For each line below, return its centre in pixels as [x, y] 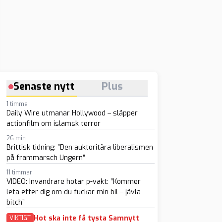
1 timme [17, 104]
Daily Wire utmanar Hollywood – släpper [72, 113]
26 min [16, 138]
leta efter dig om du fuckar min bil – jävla [73, 192]
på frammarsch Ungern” [46, 158]
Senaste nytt [44, 86]
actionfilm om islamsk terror [53, 124]
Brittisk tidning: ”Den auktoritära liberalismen [80, 147]
